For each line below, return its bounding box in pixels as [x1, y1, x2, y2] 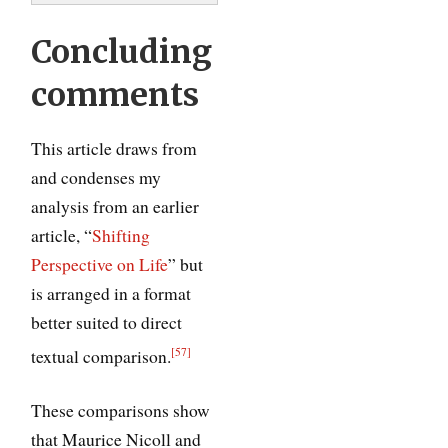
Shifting [92, 223, 151, 247]
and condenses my [31, 165, 162, 189]
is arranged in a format [31, 281, 192, 305]
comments [31, 74, 200, 115]
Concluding [31, 31, 213, 72]
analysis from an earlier [31, 194, 200, 218]
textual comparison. [31, 344, 172, 368]
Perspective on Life [31, 252, 169, 276]
